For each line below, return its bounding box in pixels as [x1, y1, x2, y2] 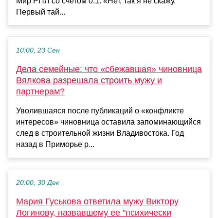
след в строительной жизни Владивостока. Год [16, 128, 184, 137]
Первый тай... [16, 7, 65, 16]
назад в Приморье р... [16, 140, 94, 148]
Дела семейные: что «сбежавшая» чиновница [16, 64, 202, 74]
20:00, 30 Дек [16, 179, 59, 186]
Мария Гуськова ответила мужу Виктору [16, 196, 179, 206]
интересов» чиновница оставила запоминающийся [16, 117, 201, 126]
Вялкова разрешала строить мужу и [16, 75, 162, 85]
